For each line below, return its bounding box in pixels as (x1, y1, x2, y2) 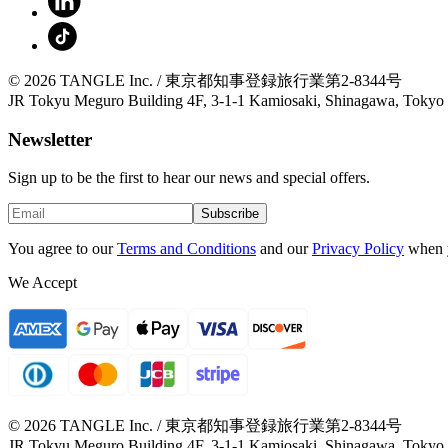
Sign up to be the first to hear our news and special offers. (8, 169, 370, 187)
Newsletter (8, 128, 92, 150)
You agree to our (8, 240, 113, 258)
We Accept (8, 274, 77, 292)
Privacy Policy (312, 240, 404, 258)
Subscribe (201, 206, 259, 222)
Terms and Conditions (117, 240, 256, 258)
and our (260, 240, 308, 258)
